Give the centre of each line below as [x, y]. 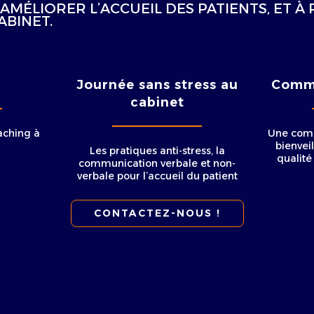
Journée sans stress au [157, 85]
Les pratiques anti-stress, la [157, 151]
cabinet [157, 102]
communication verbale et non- [157, 163]
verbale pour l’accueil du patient [157, 176]
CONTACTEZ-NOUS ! [157, 213]
